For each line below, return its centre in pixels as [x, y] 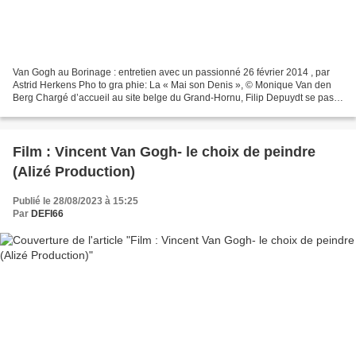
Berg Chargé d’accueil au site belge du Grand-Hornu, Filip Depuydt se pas [173, 98]
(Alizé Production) [74, 172]
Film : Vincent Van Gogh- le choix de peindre [164, 152]
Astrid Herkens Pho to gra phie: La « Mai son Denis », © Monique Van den [172, 85]
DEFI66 [47, 214]
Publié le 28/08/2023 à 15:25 [75, 201]
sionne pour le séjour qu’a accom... [88, 111]
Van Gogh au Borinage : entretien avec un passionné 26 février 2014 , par [171, 73]
